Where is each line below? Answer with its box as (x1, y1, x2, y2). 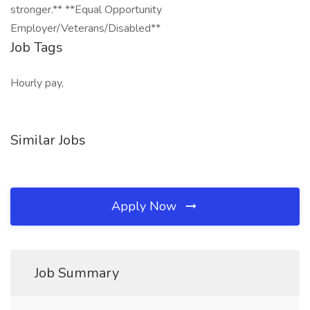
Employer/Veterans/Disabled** (10, 21, 161, 36)
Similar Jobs (10, 131, 86, 149)
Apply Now (111, 198, 180, 215)
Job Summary (35, 264, 119, 282)
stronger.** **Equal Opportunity (10, 2, 162, 17)
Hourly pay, (10, 75, 64, 91)
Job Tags (10, 38, 63, 57)
